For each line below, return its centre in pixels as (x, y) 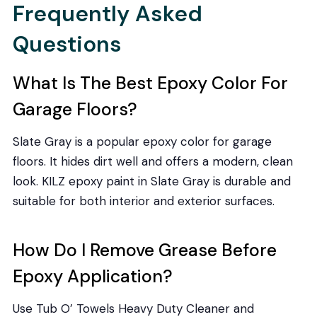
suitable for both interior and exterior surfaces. (143, 201)
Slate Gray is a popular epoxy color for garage (142, 141)
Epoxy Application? (92, 277)
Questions (67, 44)
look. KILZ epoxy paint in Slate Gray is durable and (151, 181)
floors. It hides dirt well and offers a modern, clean (152, 161)
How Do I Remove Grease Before (144, 250)
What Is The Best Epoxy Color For (150, 83)
